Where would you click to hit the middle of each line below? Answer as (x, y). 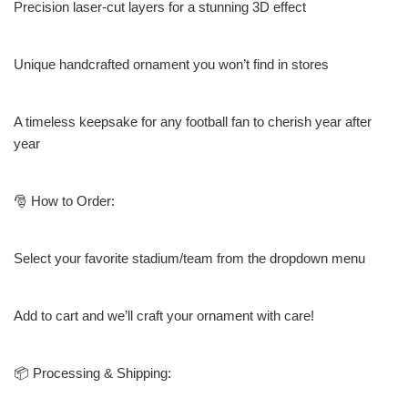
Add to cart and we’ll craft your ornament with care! (164, 316)
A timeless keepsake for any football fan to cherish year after (193, 122)
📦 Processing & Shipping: (92, 373)
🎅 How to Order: (64, 201)
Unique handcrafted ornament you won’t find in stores (171, 65)
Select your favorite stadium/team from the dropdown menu (189, 259)
